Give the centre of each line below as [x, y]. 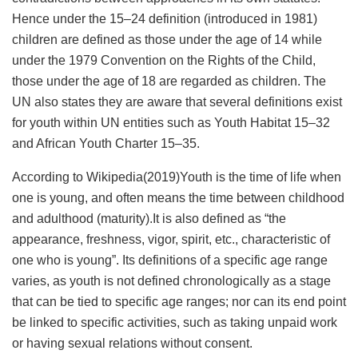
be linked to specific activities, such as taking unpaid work [175, 322]
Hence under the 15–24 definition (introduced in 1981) [165, 18]
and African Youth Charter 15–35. [106, 143]
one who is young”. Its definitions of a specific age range [170, 260]
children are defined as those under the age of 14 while [167, 39]
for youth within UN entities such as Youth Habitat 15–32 [171, 122]
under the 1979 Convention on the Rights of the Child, [164, 60]
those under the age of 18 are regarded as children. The [169, 81]
